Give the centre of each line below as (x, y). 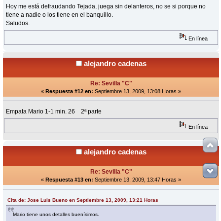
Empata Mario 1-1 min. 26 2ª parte (54, 111)
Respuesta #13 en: (69, 179)
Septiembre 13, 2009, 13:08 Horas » (137, 91)
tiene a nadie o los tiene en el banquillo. (60, 15)
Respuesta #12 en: (69, 91)
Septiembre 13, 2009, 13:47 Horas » (137, 179)
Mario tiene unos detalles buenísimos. (56, 214)
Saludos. (18, 23)
